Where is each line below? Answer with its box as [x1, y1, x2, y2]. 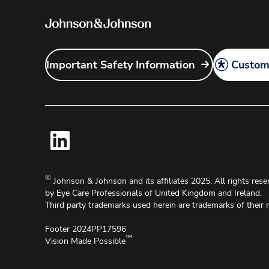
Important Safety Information [46, 58, 195, 72]
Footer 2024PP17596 [45, 223, 126, 235]
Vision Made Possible [45, 235, 125, 247]
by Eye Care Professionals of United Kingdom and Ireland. [45, 187, 262, 199]
